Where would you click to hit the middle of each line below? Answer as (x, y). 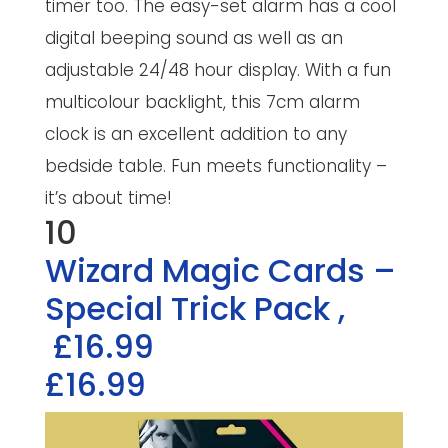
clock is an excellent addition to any (195, 133)
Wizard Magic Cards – (220, 270)
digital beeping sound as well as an (193, 37)
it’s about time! (108, 197)
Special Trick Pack (191, 308)
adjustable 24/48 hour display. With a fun (217, 69)
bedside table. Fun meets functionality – (215, 165)
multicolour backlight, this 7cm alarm (202, 101)
